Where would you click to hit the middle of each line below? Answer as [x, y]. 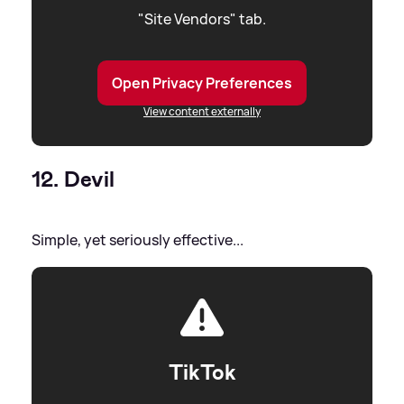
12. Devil [73, 180]
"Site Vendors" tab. [202, 19]
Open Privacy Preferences [202, 83]
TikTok [202, 373]
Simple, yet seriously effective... [138, 240]
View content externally [202, 112]
